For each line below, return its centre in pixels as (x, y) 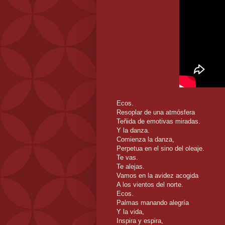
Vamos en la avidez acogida (157, 175)
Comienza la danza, (145, 139)
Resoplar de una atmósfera (156, 112)
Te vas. (127, 157)
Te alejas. (131, 166)
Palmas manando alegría (153, 202)
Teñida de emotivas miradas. (158, 121)
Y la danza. (133, 130)
